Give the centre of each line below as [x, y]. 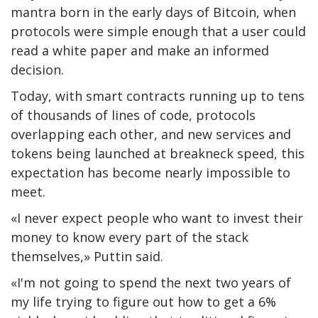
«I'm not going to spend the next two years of [151, 283]
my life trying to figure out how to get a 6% [143, 302]
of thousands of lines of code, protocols [133, 115]
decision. [37, 70]
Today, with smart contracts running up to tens [158, 96]
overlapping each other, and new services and [151, 135]
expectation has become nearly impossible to [150, 173]
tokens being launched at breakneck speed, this [158, 154]
